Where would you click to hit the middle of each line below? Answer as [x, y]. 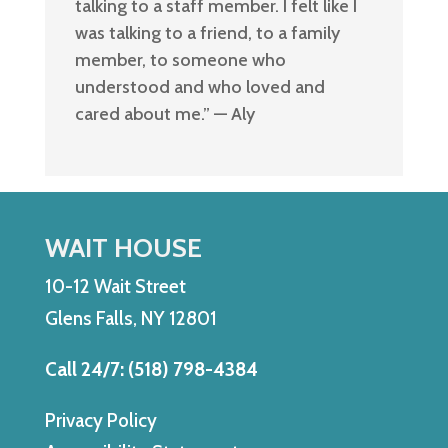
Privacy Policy [100, 420]
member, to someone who [180, 59]
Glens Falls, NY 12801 [130, 318]
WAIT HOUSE [123, 247]
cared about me [137, 113]
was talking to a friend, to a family [207, 32]
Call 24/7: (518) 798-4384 [151, 369]
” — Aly [228, 113]
